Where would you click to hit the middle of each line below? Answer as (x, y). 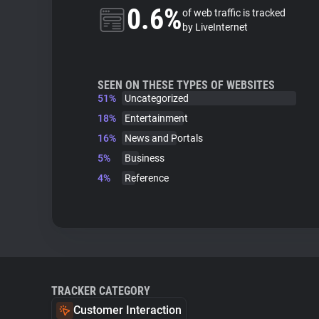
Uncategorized (157, 98)
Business (145, 158)
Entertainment (156, 118)
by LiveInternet (215, 27)
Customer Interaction (127, 310)
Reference (147, 178)
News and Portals (164, 138)
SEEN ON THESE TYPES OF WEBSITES (186, 85)
